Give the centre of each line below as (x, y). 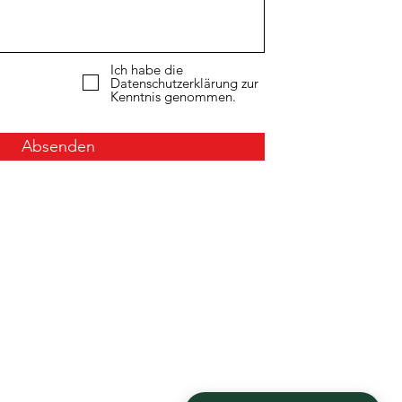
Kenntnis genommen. (173, 96)
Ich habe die (147, 69)
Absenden (58, 146)
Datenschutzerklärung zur (184, 83)
